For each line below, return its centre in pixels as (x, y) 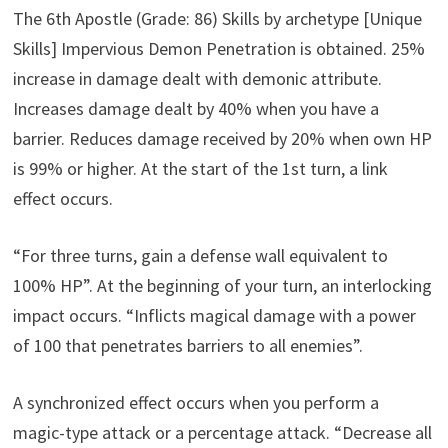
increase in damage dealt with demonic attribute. (198, 79)
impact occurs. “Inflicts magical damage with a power (215, 316)
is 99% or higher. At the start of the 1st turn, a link (201, 169)
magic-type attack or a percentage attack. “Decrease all (223, 433)
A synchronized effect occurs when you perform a (196, 403)
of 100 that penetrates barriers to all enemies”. (188, 346)
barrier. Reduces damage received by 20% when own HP (223, 139)
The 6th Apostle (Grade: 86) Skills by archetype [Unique (218, 19)
